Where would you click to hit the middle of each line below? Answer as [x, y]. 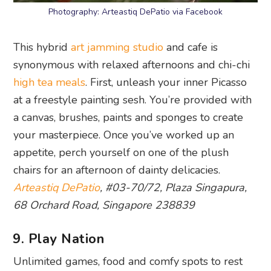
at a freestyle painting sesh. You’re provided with [133, 100]
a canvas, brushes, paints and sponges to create [129, 118]
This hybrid [42, 47]
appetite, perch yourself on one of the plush [121, 153]
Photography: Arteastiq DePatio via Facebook [135, 12]
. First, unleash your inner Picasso [166, 83]
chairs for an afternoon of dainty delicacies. [117, 170]
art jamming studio [117, 47]
